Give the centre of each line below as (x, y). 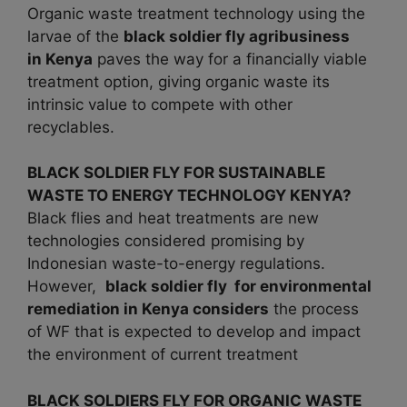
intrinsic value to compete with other (160, 104)
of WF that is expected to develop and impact (194, 332)
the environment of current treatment (163, 355)
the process (316, 309)
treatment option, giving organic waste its (179, 81)
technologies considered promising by (166, 241)
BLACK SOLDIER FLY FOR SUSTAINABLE (176, 173)
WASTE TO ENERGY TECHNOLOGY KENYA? (189, 196)
